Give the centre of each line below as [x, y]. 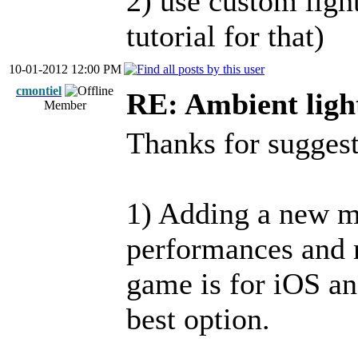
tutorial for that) [225, 36]
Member [65, 105]
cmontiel [39, 91]
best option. [198, 319]
